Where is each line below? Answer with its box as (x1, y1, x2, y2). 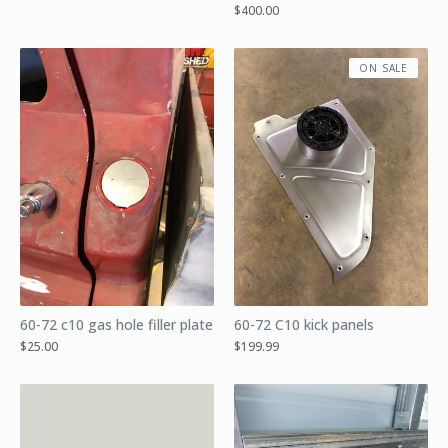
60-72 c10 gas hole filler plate (20, 315, 213, 335)
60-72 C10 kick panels (234, 315, 374, 335)
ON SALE (359, 60, 408, 75)
